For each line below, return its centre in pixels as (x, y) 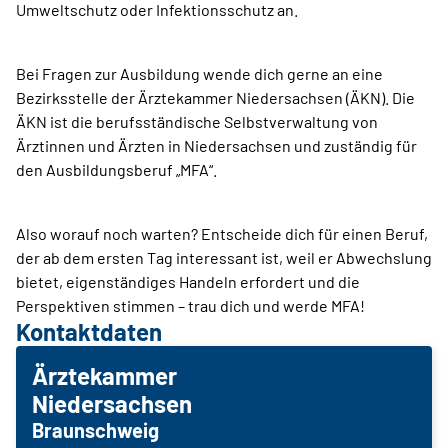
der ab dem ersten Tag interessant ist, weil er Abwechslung (224, 257)
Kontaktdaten (89, 331)
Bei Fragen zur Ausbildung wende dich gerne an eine (199, 73)
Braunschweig (95, 430)
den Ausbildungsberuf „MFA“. (116, 169)
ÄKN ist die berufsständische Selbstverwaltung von (197, 121)
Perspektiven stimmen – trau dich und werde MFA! (190, 305)
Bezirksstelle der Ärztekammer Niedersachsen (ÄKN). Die (215, 97)
